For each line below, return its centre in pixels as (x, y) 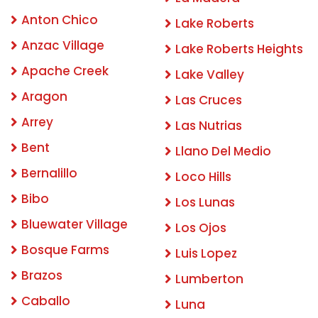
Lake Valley (210, 74)
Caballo (46, 301)
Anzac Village (63, 45)
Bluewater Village (75, 224)
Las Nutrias (209, 125)
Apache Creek (65, 71)
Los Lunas (205, 202)
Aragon (44, 96)
